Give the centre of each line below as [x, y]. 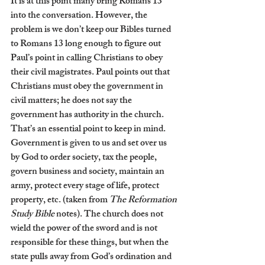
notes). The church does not [111, 215]
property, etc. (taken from [60, 201]
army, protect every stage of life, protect [86, 186]
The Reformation [144, 201]
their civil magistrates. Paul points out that [91, 73]
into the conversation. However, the [80, 16]
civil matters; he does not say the [72, 101]
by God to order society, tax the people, [85, 158]
